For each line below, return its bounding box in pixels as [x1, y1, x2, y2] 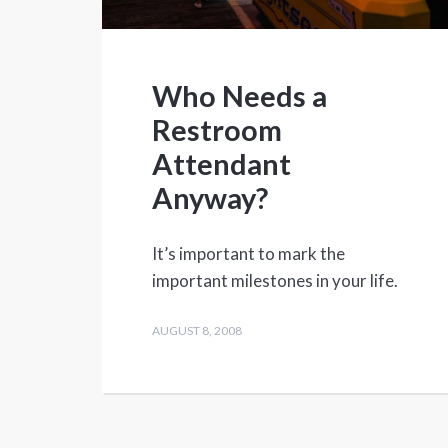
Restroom [152, 112, 282, 148]
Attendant [152, 146, 291, 182]
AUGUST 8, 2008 [152, 323, 242, 339]
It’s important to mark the [152, 243, 345, 265]
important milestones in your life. [152, 270, 398, 292]
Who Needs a [152, 78, 327, 114]
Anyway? [152, 180, 268, 216]
